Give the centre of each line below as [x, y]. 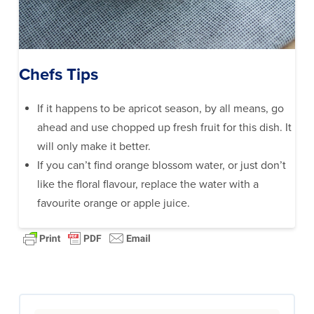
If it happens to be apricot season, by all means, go [161, 108]
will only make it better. [94, 146]
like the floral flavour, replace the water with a [148, 184]
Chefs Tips [58, 74]
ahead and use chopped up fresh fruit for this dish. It [165, 127]
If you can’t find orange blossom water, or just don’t [162, 165]
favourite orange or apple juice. [114, 203]
